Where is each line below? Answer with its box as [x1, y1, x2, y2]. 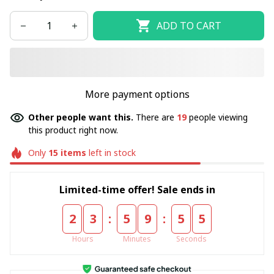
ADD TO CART [156, 18, 221, 32]
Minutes [123, 233, 151, 244]
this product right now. [28, 124, 118, 136]
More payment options [84, 87, 190, 101]
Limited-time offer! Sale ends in [59, 182, 215, 196]
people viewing [187, 111, 248, 123]
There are [136, 111, 177, 123]
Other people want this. [28, 111, 136, 123]
